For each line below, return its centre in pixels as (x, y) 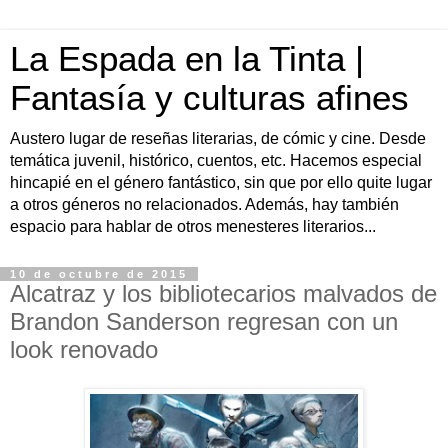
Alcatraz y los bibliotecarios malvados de (223, 293)
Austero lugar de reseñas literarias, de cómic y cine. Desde (218, 138)
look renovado (84, 349)
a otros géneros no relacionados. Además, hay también (204, 204)
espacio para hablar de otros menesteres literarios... (193, 226)
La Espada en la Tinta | (187, 59)
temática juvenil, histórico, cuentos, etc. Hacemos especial (216, 160)
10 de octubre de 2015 (99, 274)
